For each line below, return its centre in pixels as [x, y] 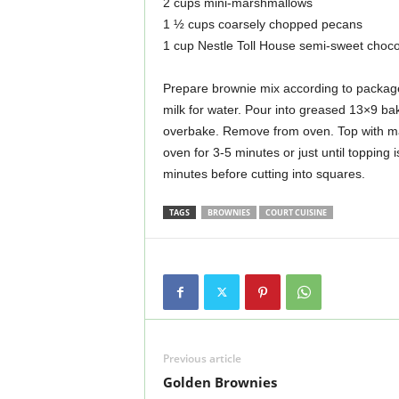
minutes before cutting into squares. [264, 174]
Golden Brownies [220, 382]
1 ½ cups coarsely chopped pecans [262, 24]
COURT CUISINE [296, 212]
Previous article [202, 358]
